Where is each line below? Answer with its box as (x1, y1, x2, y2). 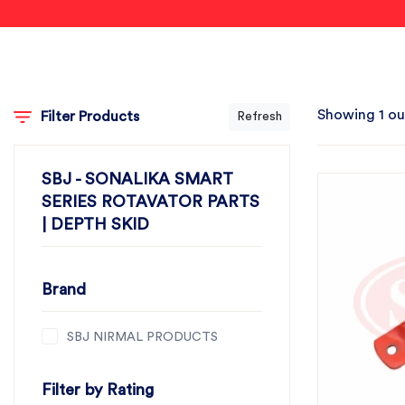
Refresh (237, 110, 282, 123)
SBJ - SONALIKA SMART (42, 171, 233, 187)
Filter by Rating (42, 381, 154, 398)
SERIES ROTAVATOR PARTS (42, 193, 259, 210)
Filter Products (40, 109, 139, 124)
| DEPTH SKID (42, 216, 149, 232)
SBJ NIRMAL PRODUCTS (67, 331, 218, 344)
